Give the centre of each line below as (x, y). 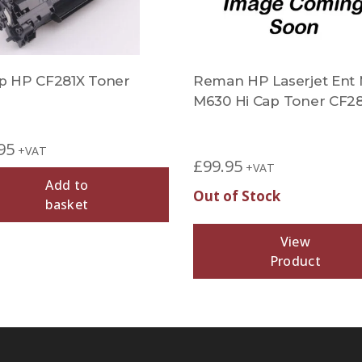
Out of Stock (237, 196)
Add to (67, 185)
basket (67, 204)
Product (295, 261)
